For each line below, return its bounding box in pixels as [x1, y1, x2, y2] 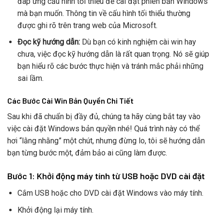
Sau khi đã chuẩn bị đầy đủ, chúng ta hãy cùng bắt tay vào [7, 112, 201, 122]
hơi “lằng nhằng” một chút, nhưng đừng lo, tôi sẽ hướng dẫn [7, 136, 205, 146]
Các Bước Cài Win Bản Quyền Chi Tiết [7, 96, 134, 106]
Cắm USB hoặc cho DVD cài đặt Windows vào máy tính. [17, 188, 203, 198]
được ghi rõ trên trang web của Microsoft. [17, 20, 157, 30]
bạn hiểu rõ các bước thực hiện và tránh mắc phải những [17, 62, 203, 71]
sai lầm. [17, 74, 44, 83]
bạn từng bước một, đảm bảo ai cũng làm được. [7, 148, 167, 158]
